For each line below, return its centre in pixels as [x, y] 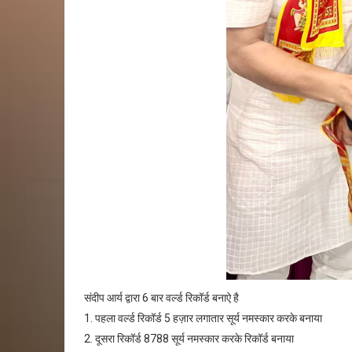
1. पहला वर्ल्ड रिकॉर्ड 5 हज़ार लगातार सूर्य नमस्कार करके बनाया [204, 319]
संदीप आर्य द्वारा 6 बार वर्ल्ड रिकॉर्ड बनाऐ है [163, 298]
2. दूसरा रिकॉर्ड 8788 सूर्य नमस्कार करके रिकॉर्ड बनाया [189, 339]
